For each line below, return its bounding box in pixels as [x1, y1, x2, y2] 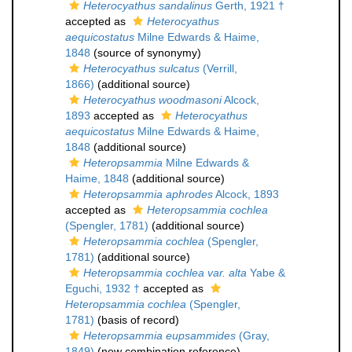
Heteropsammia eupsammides [83, 329, 236, 342]
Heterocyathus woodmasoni [83, 93, 222, 106]
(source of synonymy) [90, 46, 201, 59]
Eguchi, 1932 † [65, 282, 140, 295]
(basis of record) [94, 313, 179, 326]
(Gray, [236, 329, 269, 342]
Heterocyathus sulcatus [83, 62, 200, 75]
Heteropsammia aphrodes [83, 188, 213, 200]
